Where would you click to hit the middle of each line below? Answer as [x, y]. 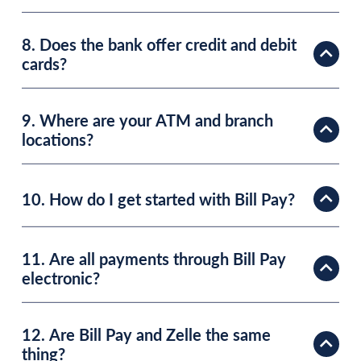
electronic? [61, 278]
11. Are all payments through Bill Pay [154, 258]
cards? [44, 63]
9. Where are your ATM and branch [147, 120]
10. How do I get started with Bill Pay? [158, 199]
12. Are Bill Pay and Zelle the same [146, 334]
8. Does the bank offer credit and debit [159, 44]
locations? [58, 139]
